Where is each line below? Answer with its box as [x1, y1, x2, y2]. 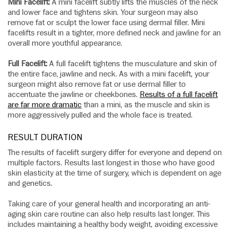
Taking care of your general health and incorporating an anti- [8, 199, 210, 209]
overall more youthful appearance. [8, 38, 122, 49]
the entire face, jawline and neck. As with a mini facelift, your [8, 69, 209, 80]
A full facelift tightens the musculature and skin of [47, 59, 217, 69]
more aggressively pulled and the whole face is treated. [8, 110, 193, 121]
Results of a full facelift [140, 89, 218, 100]
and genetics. [8, 178, 52, 189]
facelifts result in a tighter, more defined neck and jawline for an [8, 28, 221, 39]
